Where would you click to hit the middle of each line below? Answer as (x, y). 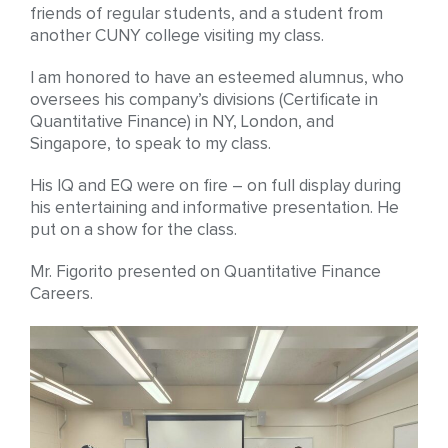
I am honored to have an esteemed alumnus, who (217, 78)
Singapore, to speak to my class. (150, 144)
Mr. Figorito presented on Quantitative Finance (205, 272)
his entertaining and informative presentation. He (214, 208)
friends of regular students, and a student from (206, 14)
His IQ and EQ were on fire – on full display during (215, 186)
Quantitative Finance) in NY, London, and (182, 122)
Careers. (61, 294)
